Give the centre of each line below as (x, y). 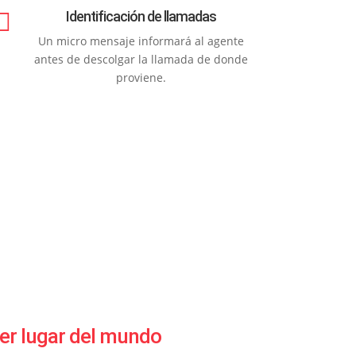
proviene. (141, 77)
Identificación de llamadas (141, 16)
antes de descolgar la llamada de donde (141, 59)
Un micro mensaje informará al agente (141, 41)
